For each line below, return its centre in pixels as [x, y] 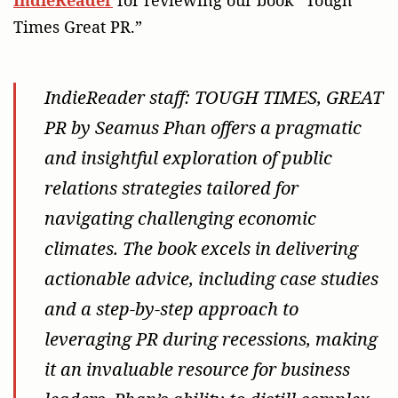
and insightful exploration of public [189, 157]
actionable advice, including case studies [212, 278]
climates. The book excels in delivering [202, 248]
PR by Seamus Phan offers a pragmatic [203, 127]
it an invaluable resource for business [198, 369]
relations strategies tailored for [172, 187]
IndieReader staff [115, 97]
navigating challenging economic [181, 218]
